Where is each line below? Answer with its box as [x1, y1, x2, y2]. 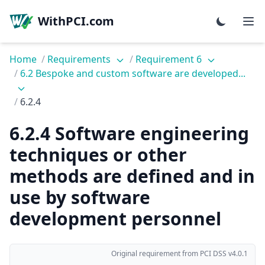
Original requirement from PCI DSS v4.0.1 [111, 248, 248, 258]
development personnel [9, 206, 221, 231]
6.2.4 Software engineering [9, 121, 249, 146]
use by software [9, 185, 150, 209]
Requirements [47, 53, 113, 66]
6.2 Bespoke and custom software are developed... [20, 67, 245, 80]
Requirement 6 [135, 53, 204, 66]
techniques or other [9, 143, 187, 167]
